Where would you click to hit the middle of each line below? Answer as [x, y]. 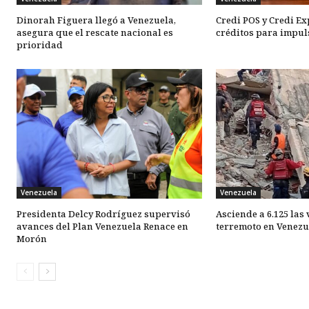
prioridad [40, 44]
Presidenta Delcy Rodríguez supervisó [103, 214]
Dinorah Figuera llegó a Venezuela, [96, 20]
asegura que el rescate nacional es [95, 32]
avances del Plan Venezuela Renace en [102, 227]
